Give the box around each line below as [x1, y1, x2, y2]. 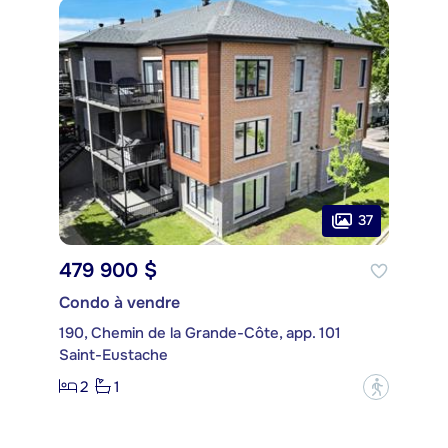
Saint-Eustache [59, 344, 168, 365]
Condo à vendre [59, 291, 180, 313]
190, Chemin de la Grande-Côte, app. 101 [59, 322, 341, 343]
